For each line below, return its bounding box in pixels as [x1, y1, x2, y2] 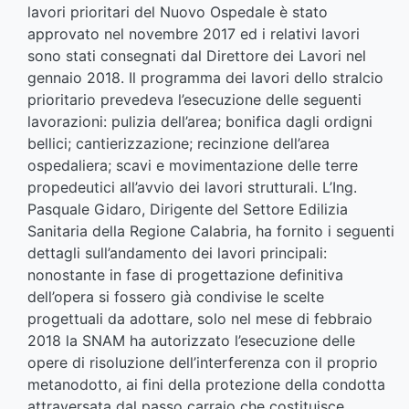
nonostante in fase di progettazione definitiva [27, 266, 343, 285]
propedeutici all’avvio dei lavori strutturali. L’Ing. [27, 178, 357, 197]
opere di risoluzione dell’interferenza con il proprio [27, 353, 378, 372]
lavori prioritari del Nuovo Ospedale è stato [27, 3, 328, 22]
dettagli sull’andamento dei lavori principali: [27, 244, 327, 263]
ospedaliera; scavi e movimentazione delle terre [27, 156, 358, 175]
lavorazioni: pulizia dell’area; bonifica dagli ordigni [27, 112, 372, 131]
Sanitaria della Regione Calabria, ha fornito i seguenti [27, 222, 394, 241]
